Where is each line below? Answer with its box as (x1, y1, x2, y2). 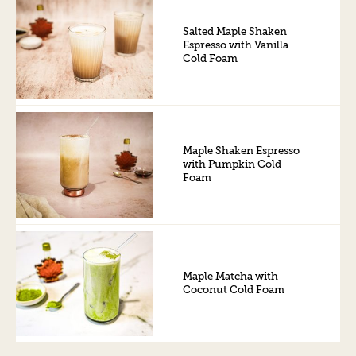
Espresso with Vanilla (183, 40, 289, 51)
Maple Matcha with (183, 272, 279, 282)
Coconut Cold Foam (183, 285, 285, 296)
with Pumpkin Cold (183, 159, 282, 170)
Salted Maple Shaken (183, 26, 288, 37)
